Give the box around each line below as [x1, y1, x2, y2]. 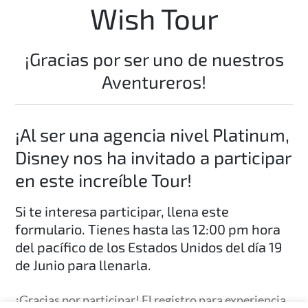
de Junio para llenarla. [15, 256, 152, 273]
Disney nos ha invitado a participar [15, 146, 291, 168]
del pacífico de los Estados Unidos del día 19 [15, 238, 283, 255]
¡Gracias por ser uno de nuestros [24, 47, 284, 69]
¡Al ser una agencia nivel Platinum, [15, 123, 290, 145]
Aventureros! [102, 70, 206, 92]
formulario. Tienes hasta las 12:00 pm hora [15, 220, 281, 237]
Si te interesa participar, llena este [15, 202, 230, 219]
